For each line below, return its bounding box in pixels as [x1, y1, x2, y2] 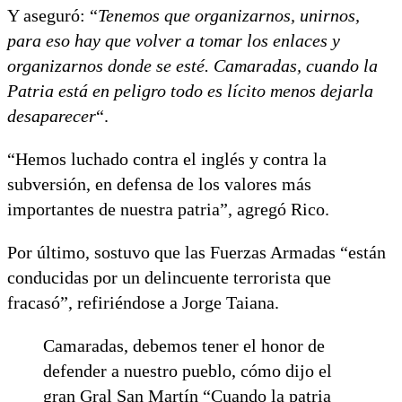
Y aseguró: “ [7, 4, 98, 25]
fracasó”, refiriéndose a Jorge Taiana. [7, 292, 279, 312]
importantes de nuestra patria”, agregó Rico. [7, 198, 329, 219]
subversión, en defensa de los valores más [7, 173, 311, 194]
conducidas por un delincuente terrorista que [7, 267, 331, 287]
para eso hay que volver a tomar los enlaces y [7, 30, 340, 50]
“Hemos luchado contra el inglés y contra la [7, 148, 327, 169]
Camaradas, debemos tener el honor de [43, 335, 325, 355]
